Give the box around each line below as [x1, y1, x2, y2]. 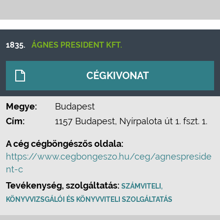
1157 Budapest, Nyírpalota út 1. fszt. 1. [55, 116, 207, 126]
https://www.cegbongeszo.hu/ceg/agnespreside [6, 151, 212, 162]
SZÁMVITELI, [121, 182, 163, 190]
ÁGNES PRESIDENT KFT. [31, 40, 122, 50]
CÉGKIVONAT [86, 70, 149, 82]
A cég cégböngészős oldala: [6, 138, 123, 149]
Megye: [6, 101, 37, 111]
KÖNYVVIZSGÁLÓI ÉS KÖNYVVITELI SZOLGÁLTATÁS [6, 195, 172, 203]
